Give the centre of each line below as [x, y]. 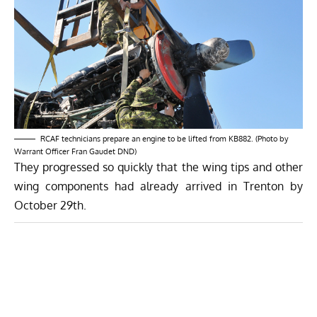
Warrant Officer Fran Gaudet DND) [75, 151]
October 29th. [50, 205]
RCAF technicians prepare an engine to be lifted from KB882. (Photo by [164, 138]
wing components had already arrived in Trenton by [158, 186]
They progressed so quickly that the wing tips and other [158, 167]
